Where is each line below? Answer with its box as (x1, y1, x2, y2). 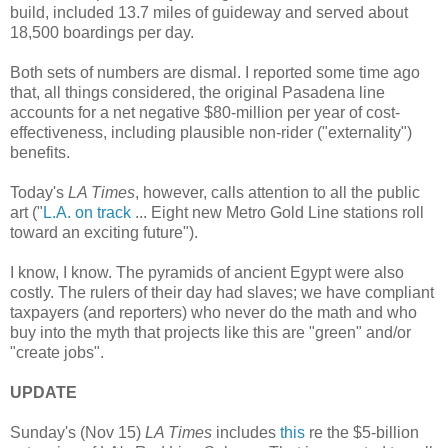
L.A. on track (43, 203, 135, 221)
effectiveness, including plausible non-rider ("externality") (10, 123, 412, 141)
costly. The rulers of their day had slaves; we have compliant (10, 283, 434, 301)
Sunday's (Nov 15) (10, 423, 145, 441)
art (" (10, 203, 43, 221)
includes (212, 423, 280, 441)
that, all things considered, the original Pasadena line (10, 83, 385, 101)
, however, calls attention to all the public (135, 183, 420, 201)
